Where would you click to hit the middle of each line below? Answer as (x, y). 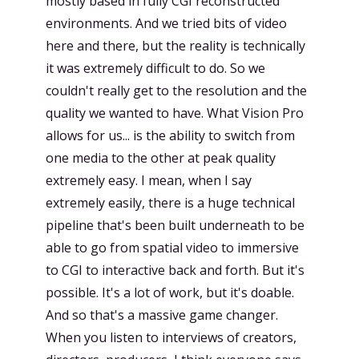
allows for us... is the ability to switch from (170, 135)
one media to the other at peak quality (161, 158)
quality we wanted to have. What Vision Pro (175, 113)
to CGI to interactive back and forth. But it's (175, 270)
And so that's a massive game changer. (162, 315)
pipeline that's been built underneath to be (175, 225)
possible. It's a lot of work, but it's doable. (170, 292)
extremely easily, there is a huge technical (170, 203)
